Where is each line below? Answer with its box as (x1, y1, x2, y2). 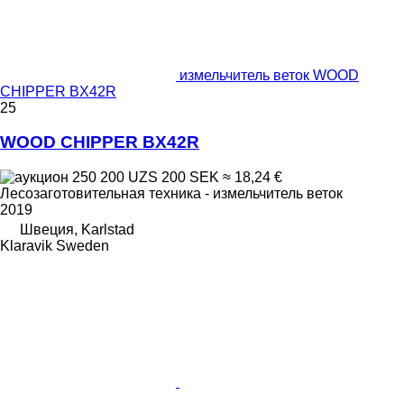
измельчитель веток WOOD (179, 67, 359, 83)
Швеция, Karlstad (20, 222, 134, 238)
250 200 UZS (69, 170, 161, 186)
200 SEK (161, 170, 219, 186)
